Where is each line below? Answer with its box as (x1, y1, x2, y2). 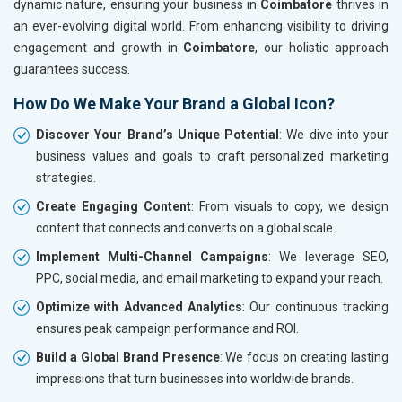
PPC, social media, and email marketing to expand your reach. (36, 270, 383, 285)
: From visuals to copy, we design (190, 198, 389, 214)
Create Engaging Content (36, 198, 191, 214)
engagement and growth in (13, 39, 184, 55)
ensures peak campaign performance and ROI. (36, 320, 299, 336)
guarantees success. (13, 61, 133, 76)
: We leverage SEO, (268, 249, 389, 264)
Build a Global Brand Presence (36, 349, 220, 364)
